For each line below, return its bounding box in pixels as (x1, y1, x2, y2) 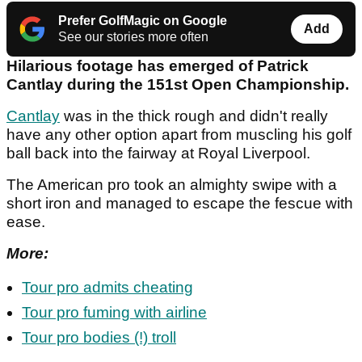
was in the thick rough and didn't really (60, 107, 328, 125)
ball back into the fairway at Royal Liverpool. (6, 145, 314, 162)
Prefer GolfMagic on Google (58, 14, 227, 28)
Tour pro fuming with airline (22, 304, 207, 322)
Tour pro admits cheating (22, 279, 193, 297)
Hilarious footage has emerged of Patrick (6, 57, 309, 75)
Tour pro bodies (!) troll (22, 329, 176, 347)
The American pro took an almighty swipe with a (6, 176, 337, 194)
